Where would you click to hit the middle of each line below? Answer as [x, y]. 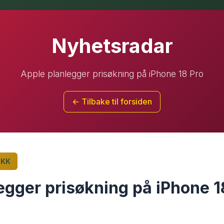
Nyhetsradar [112, 46]
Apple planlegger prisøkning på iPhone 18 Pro [112, 74]
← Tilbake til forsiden [112, 101]
